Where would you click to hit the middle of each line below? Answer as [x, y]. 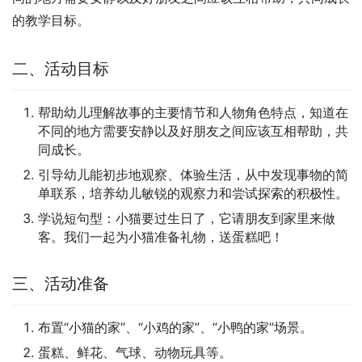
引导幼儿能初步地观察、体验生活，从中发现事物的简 [193, 174]
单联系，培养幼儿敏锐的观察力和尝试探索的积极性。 [193, 193]
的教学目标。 [51, 20]
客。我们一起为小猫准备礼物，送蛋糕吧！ [161, 236]
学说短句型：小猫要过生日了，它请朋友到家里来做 [187, 218]
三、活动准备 [61, 283]
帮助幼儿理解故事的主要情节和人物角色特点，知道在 [193, 112]
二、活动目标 [61, 68]
